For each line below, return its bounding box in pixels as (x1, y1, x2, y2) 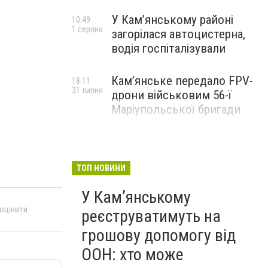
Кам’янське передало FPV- (111, 74, 253, 88)
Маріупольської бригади (111, 102, 240, 117)
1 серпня (72, 25, 103, 34)
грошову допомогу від (81, 226, 236, 245)
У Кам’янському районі (111, 13, 233, 27)
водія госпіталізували (111, 41, 226, 56)
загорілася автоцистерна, (111, 27, 245, 41)
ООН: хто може (81, 245, 184, 264)
